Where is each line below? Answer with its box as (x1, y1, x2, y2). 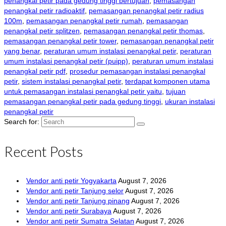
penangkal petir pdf (4, 67, 66, 76)
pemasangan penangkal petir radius (89, 7, 204, 15)
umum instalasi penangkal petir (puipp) (4, 57, 128, 66)
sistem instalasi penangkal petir (22, 77, 121, 86)
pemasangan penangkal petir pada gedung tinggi (4, 97, 161, 106)
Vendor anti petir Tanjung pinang (26, 197, 130, 205)
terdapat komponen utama (125, 77, 210, 86)
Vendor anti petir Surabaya (26, 207, 111, 215)
